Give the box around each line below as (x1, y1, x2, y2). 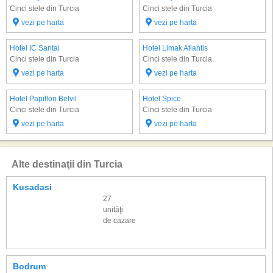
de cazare (103, 216, 136, 225)
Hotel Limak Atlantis (143, 44, 208, 52)
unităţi (103, 205, 123, 214)
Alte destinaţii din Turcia (12, 159, 122, 169)
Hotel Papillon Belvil (10, 94, 77, 103)
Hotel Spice (143, 94, 181, 103)
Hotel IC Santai (10, 44, 60, 52)
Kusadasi (13, 182, 52, 192)
